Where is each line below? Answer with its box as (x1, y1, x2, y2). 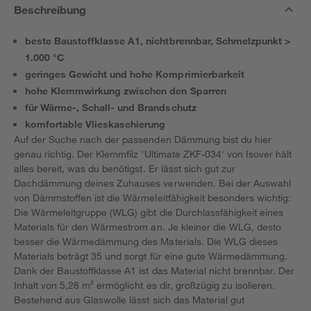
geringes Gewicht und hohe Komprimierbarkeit (25, 68, 244, 80)
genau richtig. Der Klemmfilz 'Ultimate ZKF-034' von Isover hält (14, 148, 292, 160)
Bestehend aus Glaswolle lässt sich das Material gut (14, 294, 244, 305)
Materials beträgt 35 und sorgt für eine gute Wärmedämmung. (14, 250, 287, 262)
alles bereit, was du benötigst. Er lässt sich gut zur (14, 162, 235, 174)
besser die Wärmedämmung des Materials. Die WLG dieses (14, 235, 278, 247)
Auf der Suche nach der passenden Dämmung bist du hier (14, 133, 271, 145)
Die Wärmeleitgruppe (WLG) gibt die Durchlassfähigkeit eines (14, 206, 284, 218)
